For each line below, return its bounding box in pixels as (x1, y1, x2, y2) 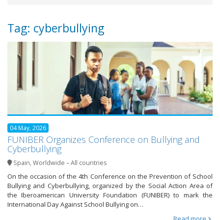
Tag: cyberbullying (7, 20, 104, 36)
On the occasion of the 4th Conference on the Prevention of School (7, 172, 213, 181)
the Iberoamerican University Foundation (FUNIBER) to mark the (7, 191, 213, 200)
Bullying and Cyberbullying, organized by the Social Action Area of (7, 181, 213, 191)
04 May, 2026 (10, 124, 46, 133)
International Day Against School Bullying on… (7, 200, 143, 209)
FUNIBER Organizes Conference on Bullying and (7, 134, 200, 146)
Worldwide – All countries (33, 159, 107, 167)
